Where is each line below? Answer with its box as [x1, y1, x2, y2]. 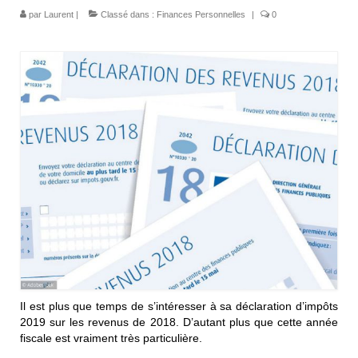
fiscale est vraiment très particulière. [20, 331, 205, 344]
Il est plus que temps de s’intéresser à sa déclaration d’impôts [20, 299, 338, 312]
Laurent [44, 9, 74, 19]
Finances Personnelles [157, 9, 245, 19]
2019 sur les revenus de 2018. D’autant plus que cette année [20, 315, 338, 328]
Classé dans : [98, 9, 157, 19]
